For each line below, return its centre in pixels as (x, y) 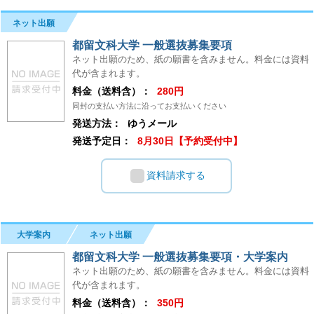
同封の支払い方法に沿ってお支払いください (149, 105)
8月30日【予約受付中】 (190, 141)
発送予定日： (102, 141)
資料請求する (176, 175)
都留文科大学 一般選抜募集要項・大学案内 (180, 257)
